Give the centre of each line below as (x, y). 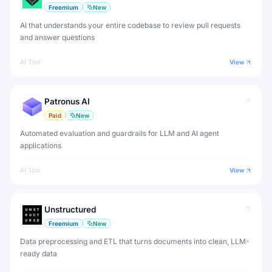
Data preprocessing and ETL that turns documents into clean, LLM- (135, 241)
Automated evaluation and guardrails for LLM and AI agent (120, 133)
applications (41, 145)
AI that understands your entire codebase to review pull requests (130, 25)
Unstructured (70, 209)
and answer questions (57, 37)
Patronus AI (67, 101)
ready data (39, 253)
